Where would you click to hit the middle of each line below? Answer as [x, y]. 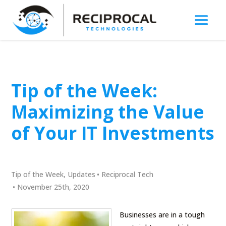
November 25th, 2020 [53, 187]
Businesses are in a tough [162, 214]
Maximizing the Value [108, 111]
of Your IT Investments [113, 133]
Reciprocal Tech [128, 174]
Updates [82, 174]
